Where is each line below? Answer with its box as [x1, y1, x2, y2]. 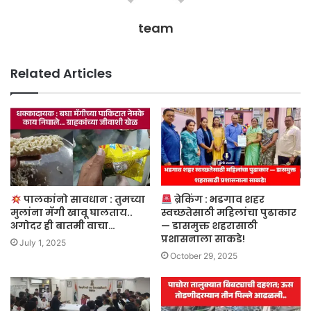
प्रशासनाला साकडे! [161, 232, 245, 246]
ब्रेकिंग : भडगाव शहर [171, 192, 264, 207]
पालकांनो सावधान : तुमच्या [21, 192, 145, 207]
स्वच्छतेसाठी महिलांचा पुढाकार [161, 205, 296, 220]
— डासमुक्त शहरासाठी [161, 219, 258, 233]
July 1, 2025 [19, 237, 66, 249]
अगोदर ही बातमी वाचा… [10, 219, 115, 233]
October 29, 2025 [170, 251, 237, 262]
